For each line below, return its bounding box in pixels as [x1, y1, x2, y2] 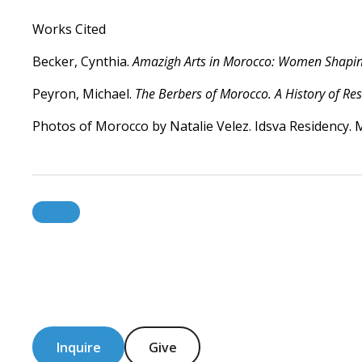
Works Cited [32, 20, 106, 38]
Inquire [56, 338, 101, 356]
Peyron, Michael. [32, 85, 135, 103]
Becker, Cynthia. [32, 53, 133, 70]
